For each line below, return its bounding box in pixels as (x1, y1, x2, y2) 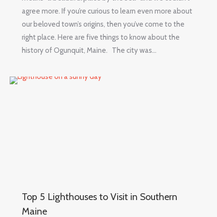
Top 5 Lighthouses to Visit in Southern (22, 190, 177, 202)
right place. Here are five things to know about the (22, 33, 180, 42)
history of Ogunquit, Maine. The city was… (22, 46, 156, 55)
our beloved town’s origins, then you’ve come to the (22, 20, 185, 29)
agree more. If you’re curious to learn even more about (22, 7, 192, 16)
